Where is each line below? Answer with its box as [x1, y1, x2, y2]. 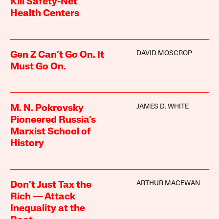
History [10, 139, 44, 149]
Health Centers [10, 9, 80, 19]
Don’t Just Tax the [10, 180, 92, 191]
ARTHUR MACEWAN [136, 180, 200, 188]
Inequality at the [10, 204, 86, 214]
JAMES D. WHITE [136, 103, 189, 111]
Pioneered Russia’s [10, 115, 96, 126]
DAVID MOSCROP [136, 50, 192, 58]
